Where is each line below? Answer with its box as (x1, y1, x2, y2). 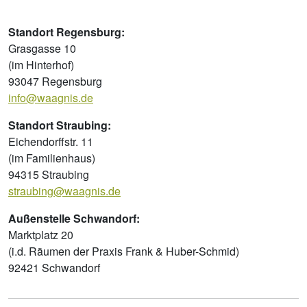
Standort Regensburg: (8, 23, 125, 40)
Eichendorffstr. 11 (8, 133, 96, 149)
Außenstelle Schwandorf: (8, 210, 140, 226)
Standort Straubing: (8, 116, 111, 133)
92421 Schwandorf (8, 259, 103, 275)
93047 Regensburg (8, 73, 102, 89)
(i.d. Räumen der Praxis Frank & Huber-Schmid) (8, 243, 239, 259)
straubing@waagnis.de (8, 182, 121, 199)
